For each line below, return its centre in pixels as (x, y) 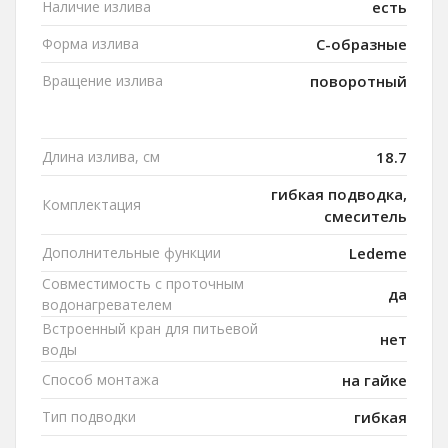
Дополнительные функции (131, 252)
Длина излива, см (101, 156)
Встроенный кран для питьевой (150, 328)
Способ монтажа (100, 379)
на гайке (374, 379)
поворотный (358, 80)
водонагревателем (107, 304)
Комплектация (91, 204)
